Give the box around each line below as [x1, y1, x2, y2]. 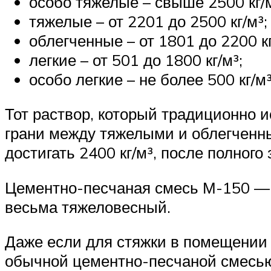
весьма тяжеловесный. [5, 197, 171, 217]
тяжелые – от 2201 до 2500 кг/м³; [29, 11, 267, 31]
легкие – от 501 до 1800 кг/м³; [29, 50, 243, 70]
